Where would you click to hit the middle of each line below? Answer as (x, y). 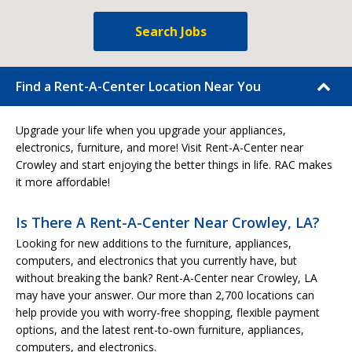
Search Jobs (170, 31)
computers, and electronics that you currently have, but (156, 260)
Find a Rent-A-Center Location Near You (138, 86)
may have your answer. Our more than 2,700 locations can (165, 295)
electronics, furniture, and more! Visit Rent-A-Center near (159, 147)
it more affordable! (63, 182)
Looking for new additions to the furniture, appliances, (154, 243)
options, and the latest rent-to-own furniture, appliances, (160, 330)
